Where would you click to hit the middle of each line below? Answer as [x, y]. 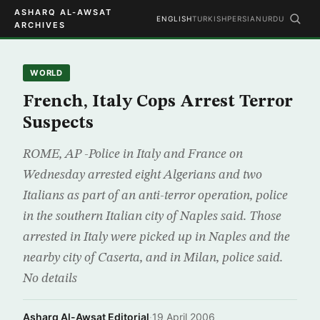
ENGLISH [174, 19]
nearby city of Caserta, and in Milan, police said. [153, 258]
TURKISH [210, 19]
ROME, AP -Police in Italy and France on [133, 154]
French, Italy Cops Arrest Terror [158, 102]
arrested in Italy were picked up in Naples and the [156, 237]
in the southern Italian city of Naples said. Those [152, 216]
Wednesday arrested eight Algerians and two [142, 175]
